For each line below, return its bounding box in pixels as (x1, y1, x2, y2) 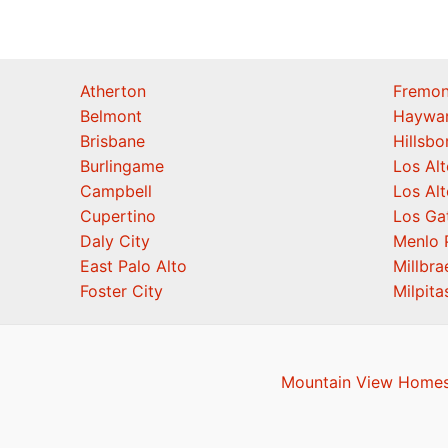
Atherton (80, 81, 146, 101)
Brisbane (80, 131, 145, 151)
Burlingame (80, 156, 164, 176)
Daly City (80, 231, 150, 251)
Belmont (80, 106, 142, 126)
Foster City (80, 281, 163, 301)
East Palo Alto (80, 256, 187, 276)
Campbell (80, 181, 152, 201)
